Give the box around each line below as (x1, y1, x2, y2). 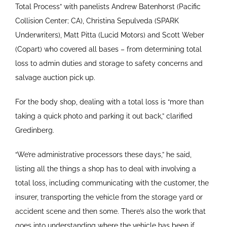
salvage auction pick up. (15, 73, 95, 82)
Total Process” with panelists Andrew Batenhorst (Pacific (15, 2, 201, 11)
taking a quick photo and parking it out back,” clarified (15, 111, 193, 120)
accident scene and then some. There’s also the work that (15, 207, 206, 215)
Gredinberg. (15, 126, 54, 134)
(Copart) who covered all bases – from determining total (15, 45, 202, 53)
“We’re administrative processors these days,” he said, (15, 150, 192, 159)
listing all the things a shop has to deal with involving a (15, 164, 196, 173)
